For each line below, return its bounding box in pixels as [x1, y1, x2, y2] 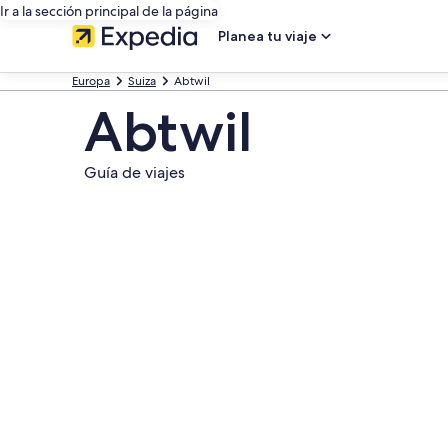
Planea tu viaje [218, 27, 317, 45]
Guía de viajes [84, 162, 185, 183]
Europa [72, 73, 110, 89]
